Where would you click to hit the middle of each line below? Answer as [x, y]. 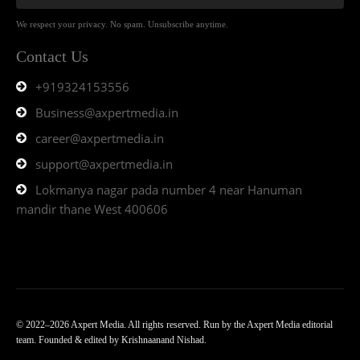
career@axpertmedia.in [100, 139]
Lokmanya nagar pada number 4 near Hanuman [169, 190]
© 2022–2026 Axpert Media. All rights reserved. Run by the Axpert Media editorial [174, 325]
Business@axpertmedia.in [107, 113]
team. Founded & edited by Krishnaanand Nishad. [111, 340]
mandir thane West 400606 [92, 209]
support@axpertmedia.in [104, 164]
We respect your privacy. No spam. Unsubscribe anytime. [122, 25]
